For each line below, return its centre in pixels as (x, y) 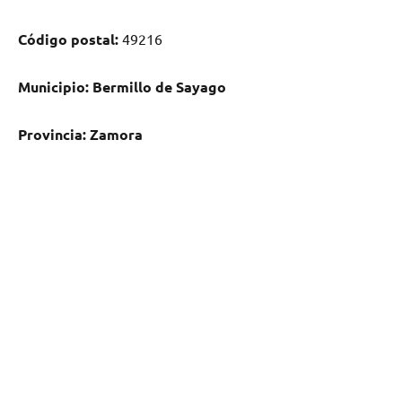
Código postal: (68, 39)
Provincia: (52, 134)
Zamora (116, 134)
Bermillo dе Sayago (159, 86)
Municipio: (53, 86)
